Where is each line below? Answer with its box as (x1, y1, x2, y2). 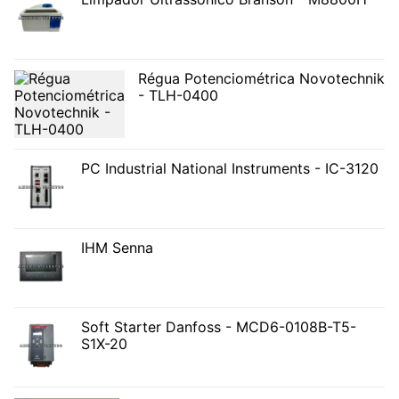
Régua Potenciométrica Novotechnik (138, 69, 385, 87)
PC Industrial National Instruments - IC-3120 (81, 159, 379, 177)
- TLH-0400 (138, 85, 218, 104)
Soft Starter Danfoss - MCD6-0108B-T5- (81, 317, 356, 336)
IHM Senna (81, 238, 153, 256)
